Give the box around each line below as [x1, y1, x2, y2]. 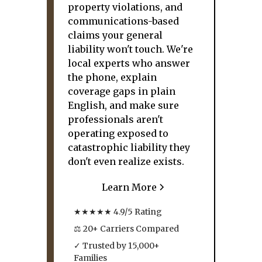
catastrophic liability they [68, 142, 190, 153]
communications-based [68, 15, 179, 27]
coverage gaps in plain [68, 85, 175, 97]
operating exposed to [68, 127, 168, 139]
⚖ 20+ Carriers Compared [74, 223, 179, 234]
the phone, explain [68, 71, 157, 83]
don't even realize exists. [68, 156, 184, 167]
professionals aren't [68, 113, 163, 125]
